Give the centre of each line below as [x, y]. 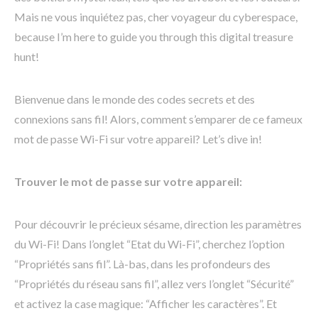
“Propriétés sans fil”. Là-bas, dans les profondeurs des [142, 264]
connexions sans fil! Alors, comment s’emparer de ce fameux [158, 119]
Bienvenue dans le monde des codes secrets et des [135, 99]
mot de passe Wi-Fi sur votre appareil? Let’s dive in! [138, 139]
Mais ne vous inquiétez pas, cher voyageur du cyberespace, [156, 17]
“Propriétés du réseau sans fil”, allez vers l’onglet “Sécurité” [154, 284]
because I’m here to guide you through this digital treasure [154, 37]
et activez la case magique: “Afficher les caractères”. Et [146, 304]
